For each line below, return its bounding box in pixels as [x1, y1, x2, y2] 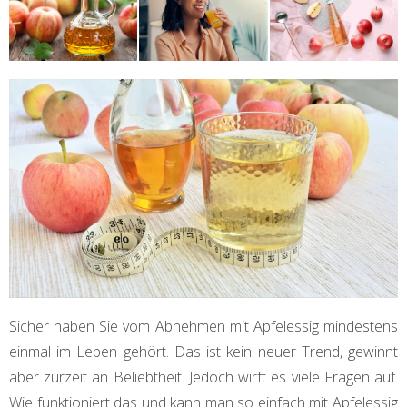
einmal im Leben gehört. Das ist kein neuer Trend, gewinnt [9, 341, 398, 362]
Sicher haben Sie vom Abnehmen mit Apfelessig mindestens [9, 315, 398, 336]
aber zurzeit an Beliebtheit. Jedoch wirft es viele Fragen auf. [9, 366, 398, 387]
